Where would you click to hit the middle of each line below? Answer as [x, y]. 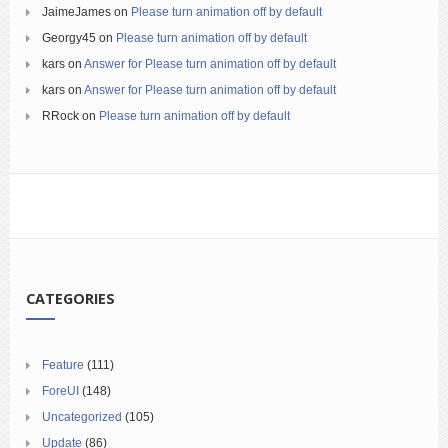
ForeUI [60, 391]
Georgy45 [69, 38]
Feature [63, 365]
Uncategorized [82, 417]
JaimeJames [76, 12]
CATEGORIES [70, 298]
